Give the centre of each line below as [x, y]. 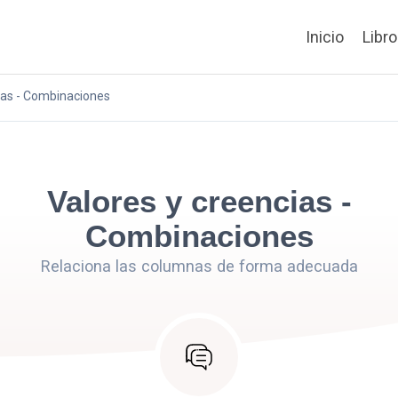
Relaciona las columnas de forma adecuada [199, 266]
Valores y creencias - [199, 201]
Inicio [325, 37]
